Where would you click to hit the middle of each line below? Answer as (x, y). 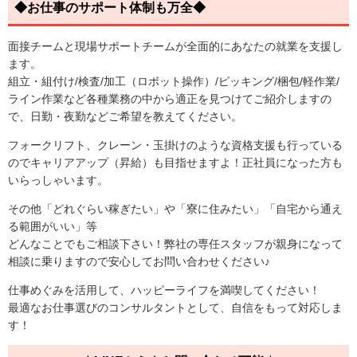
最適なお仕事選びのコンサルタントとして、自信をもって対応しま (175, 308)
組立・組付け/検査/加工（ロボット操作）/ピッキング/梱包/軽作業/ (174, 82)
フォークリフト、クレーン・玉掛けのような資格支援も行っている (175, 145)
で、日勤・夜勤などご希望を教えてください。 (125, 117)
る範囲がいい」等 (53, 227)
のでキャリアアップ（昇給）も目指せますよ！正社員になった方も (175, 163)
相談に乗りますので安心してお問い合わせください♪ (139, 262)
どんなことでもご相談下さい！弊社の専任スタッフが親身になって (175, 244)
